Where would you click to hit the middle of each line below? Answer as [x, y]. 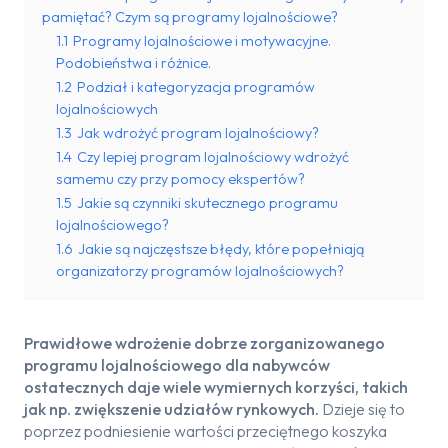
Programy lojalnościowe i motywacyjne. [202, 41]
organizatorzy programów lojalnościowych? [200, 271]
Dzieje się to [363, 409]
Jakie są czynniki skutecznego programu [207, 203]
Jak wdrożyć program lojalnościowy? [198, 133]
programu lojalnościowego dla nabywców [177, 365]
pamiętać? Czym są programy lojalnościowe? [190, 17]
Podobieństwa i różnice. [133, 63]
